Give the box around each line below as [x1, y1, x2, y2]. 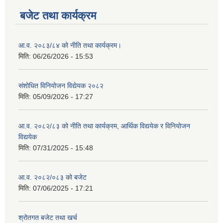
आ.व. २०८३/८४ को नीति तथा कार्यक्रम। [18, 41, 121, 49]
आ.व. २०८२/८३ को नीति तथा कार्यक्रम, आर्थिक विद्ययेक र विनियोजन [18, 121, 190, 130]
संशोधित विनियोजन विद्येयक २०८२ [18, 81, 104, 90]
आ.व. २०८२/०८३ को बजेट [18, 173, 87, 181]
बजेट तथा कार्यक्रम [20, 9, 96, 22]
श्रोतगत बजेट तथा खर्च [18, 213, 77, 222]
